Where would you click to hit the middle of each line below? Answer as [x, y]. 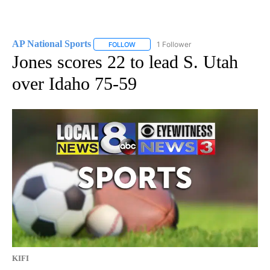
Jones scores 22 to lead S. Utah [125, 61]
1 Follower [174, 44]
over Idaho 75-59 [74, 83]
